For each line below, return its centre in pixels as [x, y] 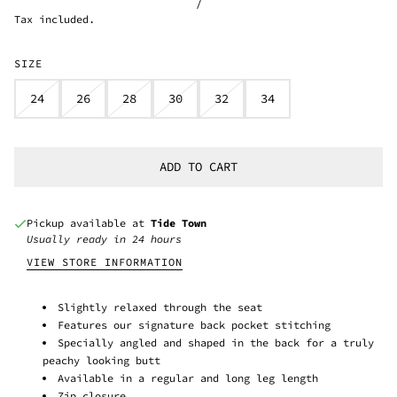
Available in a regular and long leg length [188, 378]
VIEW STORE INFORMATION [105, 261]
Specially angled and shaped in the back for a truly [216, 342]
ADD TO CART [198, 167]
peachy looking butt [101, 360]
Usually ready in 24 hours [104, 238]
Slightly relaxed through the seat [160, 307]
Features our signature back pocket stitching [194, 324]
